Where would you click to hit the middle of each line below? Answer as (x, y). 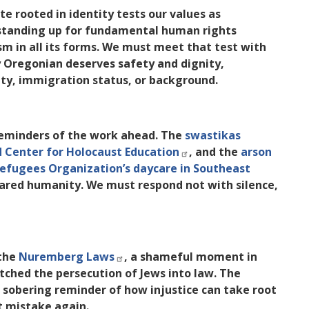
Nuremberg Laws (65, 257)
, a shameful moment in (191, 257)
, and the (215, 152)
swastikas (213, 136)
